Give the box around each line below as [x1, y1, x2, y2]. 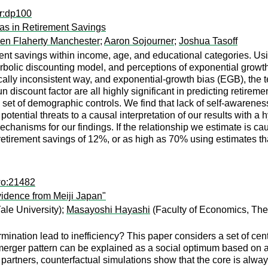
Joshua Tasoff [179, 36, 237, 46]
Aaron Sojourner [104, 36, 174, 46]
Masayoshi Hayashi [66, 205, 150, 215]
